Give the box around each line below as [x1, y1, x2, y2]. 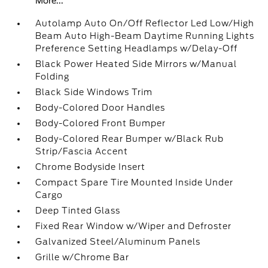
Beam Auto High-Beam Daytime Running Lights [35, 31, 255, 41]
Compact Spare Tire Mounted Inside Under [35, 178, 234, 187]
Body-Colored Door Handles [35, 103, 166, 112]
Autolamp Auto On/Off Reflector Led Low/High [35, 19, 255, 28]
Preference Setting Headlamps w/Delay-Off [35, 44, 238, 53]
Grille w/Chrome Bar [35, 252, 130, 262]
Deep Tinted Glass [35, 206, 121, 215]
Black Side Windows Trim [35, 87, 153, 97]
